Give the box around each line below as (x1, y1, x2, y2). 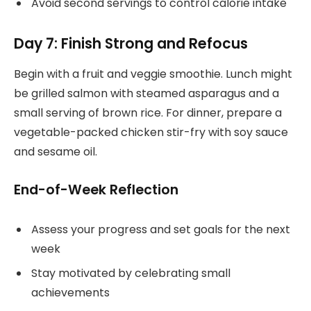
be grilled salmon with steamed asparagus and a (14, 85, 279, 102)
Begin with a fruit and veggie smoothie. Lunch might (14, 66, 292, 83)
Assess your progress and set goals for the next (31, 221, 290, 238)
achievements (31, 285, 110, 301)
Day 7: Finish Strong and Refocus (14, 33, 248, 53)
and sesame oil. (14, 144, 97, 160)
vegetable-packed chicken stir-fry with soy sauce (14, 124, 288, 141)
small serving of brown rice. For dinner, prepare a (14, 105, 282, 121)
